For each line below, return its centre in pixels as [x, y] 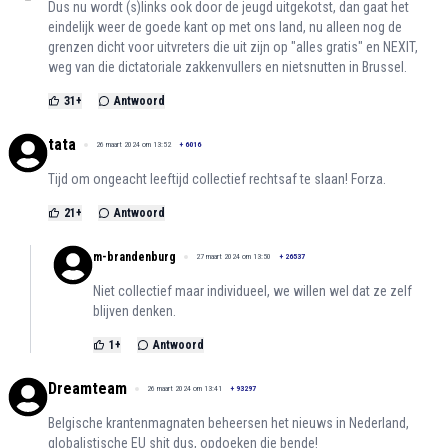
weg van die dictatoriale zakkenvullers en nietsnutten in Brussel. [227, 67]
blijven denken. [134, 311]
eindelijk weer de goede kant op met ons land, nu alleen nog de [225, 27]
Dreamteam [87, 389]
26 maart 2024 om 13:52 [133, 145]
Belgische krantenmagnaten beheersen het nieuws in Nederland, [228, 423]
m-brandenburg [134, 257]
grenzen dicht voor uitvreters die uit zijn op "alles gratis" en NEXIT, [233, 47]
